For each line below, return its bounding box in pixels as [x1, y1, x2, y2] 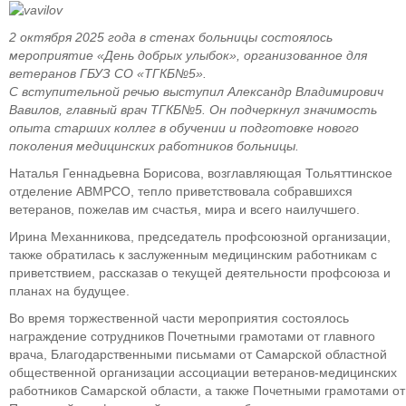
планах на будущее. [9, 284, 130, 299]
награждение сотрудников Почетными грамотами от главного [9, 329, 375, 344]
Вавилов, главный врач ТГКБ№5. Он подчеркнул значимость [9, 102, 377, 118]
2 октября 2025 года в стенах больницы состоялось [9, 30, 333, 45]
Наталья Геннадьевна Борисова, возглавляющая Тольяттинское [9, 166, 392, 181]
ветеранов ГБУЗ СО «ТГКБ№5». [9, 66, 207, 82]
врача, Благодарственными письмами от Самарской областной [9, 347, 387, 362]
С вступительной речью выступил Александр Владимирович [9, 84, 383, 100]
